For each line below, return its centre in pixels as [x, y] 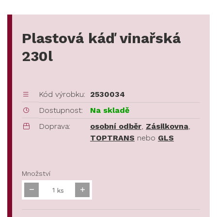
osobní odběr [116, 126]
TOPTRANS [112, 138]
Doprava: [54, 126]
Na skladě [110, 110]
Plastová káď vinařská [101, 38]
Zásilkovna [167, 126]
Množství [36, 174]
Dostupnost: [61, 110]
